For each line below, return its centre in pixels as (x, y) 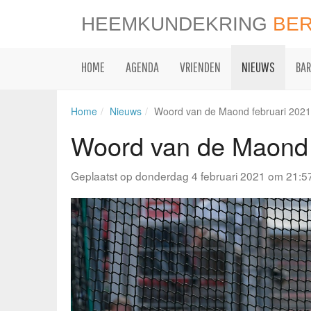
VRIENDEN (200, 67)
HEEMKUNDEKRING (177, 24)
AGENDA (142, 67)
